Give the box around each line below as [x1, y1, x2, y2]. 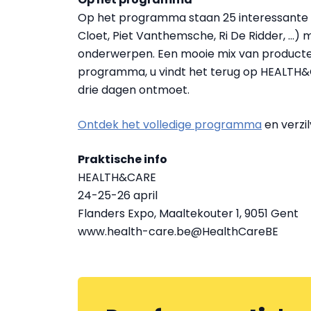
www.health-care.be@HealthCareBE [78, 224, 278, 239]
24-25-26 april [78, 187, 158, 203]
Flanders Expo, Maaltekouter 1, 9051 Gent [78, 205, 299, 221]
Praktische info [78, 151, 167, 167]
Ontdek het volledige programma [78, 117, 262, 133]
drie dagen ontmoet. [78, 82, 190, 98]
